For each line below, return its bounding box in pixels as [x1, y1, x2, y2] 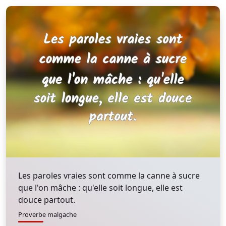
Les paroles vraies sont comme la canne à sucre [18, 170, 200, 181]
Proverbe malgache [18, 210, 77, 219]
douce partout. [18, 194, 75, 205]
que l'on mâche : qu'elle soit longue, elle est [18, 182, 183, 193]
